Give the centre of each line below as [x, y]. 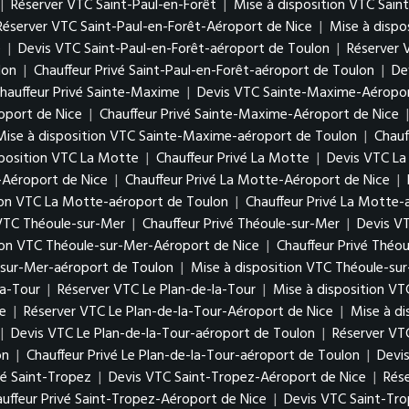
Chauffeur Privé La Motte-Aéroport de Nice [257, 181]
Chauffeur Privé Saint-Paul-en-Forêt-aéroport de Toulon [204, 71]
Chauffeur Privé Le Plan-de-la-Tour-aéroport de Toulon [193, 356]
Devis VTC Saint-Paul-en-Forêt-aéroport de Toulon [174, 49]
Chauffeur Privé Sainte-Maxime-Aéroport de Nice [249, 115]
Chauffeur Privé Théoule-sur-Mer [241, 225]
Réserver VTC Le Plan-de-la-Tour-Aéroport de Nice [178, 312]
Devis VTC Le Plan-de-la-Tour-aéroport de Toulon [163, 334]
